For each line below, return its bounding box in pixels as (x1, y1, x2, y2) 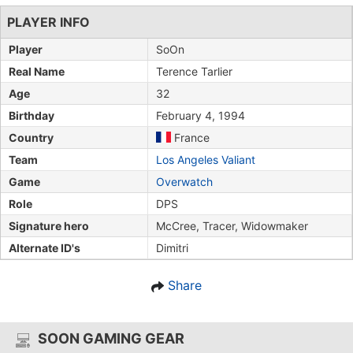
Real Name (9, 64, 65, 78)
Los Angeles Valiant (156, 152, 255, 166)
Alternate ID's (9, 240, 80, 255)
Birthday (9, 108, 54, 122)
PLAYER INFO (7, 13, 90, 30)
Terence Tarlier (156, 64, 232, 78)
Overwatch (156, 174, 213, 188)
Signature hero (9, 218, 89, 232)
